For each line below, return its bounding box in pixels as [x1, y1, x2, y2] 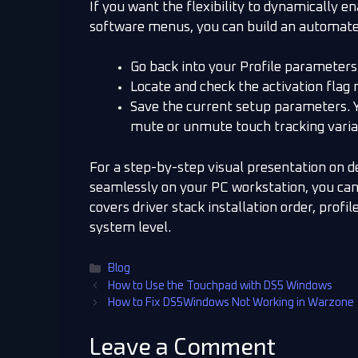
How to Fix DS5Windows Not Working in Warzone [108, 297, 355, 309]
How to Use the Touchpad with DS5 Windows [108, 280, 333, 292]
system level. [89, 221, 171, 235]
